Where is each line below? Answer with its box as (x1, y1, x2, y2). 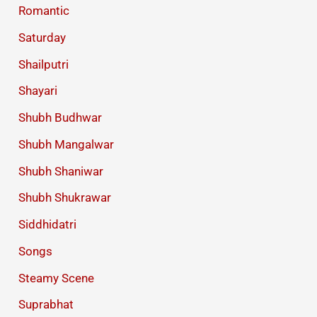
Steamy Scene (18, 270, 95, 285)
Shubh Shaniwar (18, 163, 104, 178)
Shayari (18, 83, 58, 98)
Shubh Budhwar (18, 110, 103, 125)
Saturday (18, 30, 67, 45)
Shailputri (18, 57, 69, 71)
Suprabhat (18, 297, 74, 312)
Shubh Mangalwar (18, 137, 115, 151)
